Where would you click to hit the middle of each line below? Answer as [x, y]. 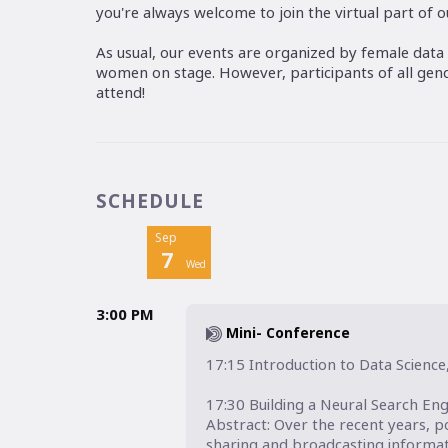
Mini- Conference [287, 333]
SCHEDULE [149, 201]
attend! [120, 92]
